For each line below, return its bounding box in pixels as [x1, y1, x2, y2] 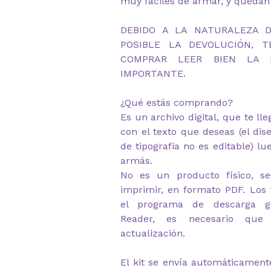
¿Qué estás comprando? [120, 97, 233, 108]
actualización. [120, 227, 185, 239]
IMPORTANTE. [120, 68, 186, 79]
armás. [120, 155, 152, 166]
